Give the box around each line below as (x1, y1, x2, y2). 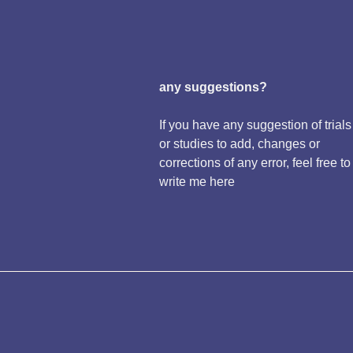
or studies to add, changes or (158, 137, 320, 151)
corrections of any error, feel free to (158, 156, 351, 170)
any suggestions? (158, 80, 267, 95)
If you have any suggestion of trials (158, 118, 351, 132)
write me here (158, 175, 235, 189)
